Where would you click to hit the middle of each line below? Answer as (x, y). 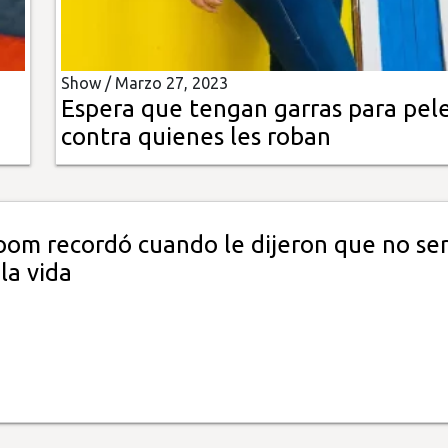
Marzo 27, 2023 (171, 83)
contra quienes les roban (195, 137)
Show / (87, 83)
